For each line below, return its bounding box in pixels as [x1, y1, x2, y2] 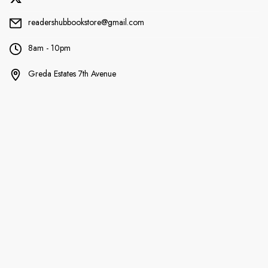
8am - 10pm [28, 42, 71, 54]
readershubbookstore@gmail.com [28, 16, 144, 29]
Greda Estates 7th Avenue [28, 68, 116, 80]
